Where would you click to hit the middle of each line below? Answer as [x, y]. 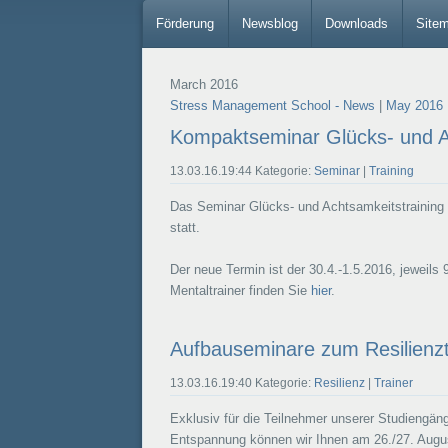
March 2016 [203, 85]
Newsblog [269, 23]
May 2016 [414, 106]
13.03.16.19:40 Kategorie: [241, 382]
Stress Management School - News [272, 106]
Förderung [185, 23]
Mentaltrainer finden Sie [240, 291]
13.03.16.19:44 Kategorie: [241, 171]
